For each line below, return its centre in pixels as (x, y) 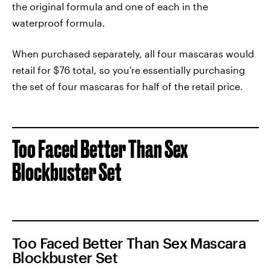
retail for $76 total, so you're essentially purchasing (129, 70)
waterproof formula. (59, 23)
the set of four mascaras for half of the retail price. (128, 86)
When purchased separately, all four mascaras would (133, 54)
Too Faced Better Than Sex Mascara (129, 243)
